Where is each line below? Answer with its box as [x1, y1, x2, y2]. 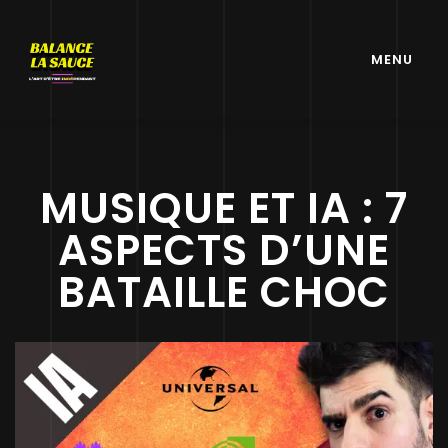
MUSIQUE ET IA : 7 [40, 179, 408, 238]
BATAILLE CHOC [58, 263, 390, 322]
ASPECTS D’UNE [58, 221, 390, 280]
